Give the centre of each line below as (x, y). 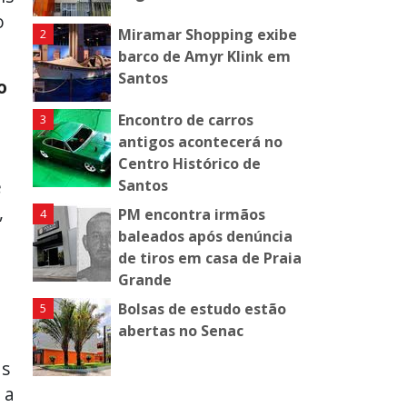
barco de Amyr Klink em (204, 57)
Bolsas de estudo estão (202, 309)
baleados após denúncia (205, 237)
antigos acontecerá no (200, 142)
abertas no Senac (181, 331)
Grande (145, 280)
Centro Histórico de (189, 164)
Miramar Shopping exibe (208, 35)
